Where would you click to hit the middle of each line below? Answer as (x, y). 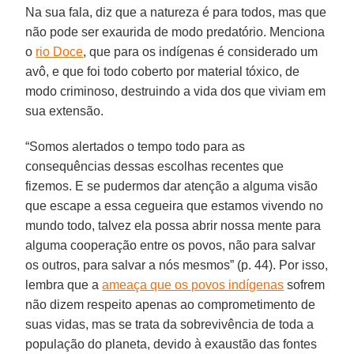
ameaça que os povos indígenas (193, 284)
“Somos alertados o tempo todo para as (136, 146)
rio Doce (60, 51)
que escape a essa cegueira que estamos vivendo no (175, 205)
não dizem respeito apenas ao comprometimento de (171, 304)
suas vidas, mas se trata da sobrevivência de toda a (170, 324)
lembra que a (64, 284)
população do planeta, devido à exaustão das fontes (171, 344)
